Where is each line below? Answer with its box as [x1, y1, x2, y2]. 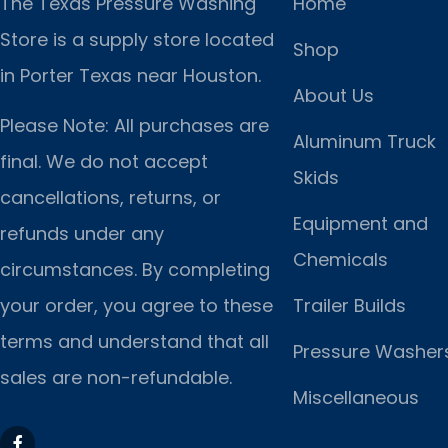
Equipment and [292, 210, 428, 236]
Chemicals [292, 246, 388, 272]
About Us [292, 82, 374, 108]
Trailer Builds [292, 292, 406, 318]
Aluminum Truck [292, 128, 436, 154]
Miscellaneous [292, 384, 419, 410]
